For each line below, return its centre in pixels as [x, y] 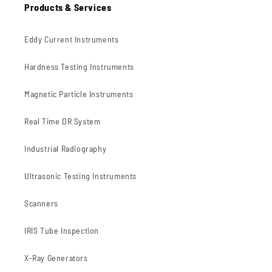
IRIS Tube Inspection [62, 231]
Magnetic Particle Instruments [79, 94]
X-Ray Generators [56, 258]
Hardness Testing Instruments [79, 67]
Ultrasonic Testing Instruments [80, 176]
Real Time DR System [63, 121]
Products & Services [68, 7]
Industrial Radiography [66, 149]
